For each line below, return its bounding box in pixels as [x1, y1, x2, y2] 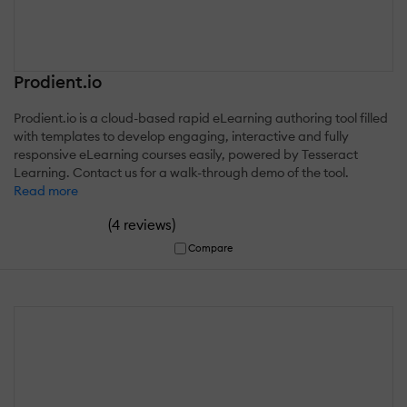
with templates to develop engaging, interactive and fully [14, 127, 349, 144]
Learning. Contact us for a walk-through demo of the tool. [14, 164, 349, 181]
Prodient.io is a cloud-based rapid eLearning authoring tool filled [14, 109, 388, 126]
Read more [14, 182, 78, 199]
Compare [188, 241, 233, 254]
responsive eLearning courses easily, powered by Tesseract [14, 145, 358, 163]
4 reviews [112, 215, 172, 233]
